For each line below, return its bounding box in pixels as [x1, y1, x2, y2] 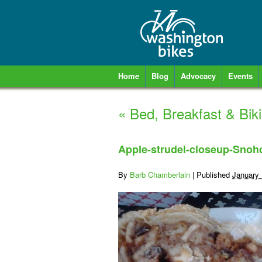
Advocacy [181, 70, 216, 81]
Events [228, 70, 253, 81]
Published [196, 169, 232, 180]
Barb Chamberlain [130, 169, 190, 180]
